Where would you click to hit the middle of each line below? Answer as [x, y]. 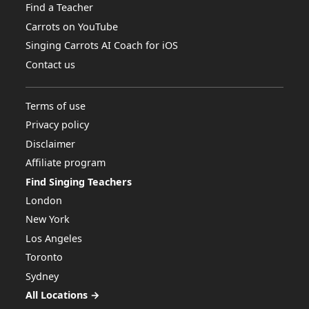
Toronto [44, 257]
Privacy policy [58, 125]
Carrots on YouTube [72, 26]
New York [48, 219]
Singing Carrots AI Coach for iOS [102, 46]
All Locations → [63, 295]
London [44, 200]
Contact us [51, 64]
